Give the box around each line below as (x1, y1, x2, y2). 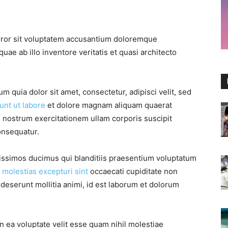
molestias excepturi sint (2, 166, 88, 177)
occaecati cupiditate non (88, 166, 178, 177)
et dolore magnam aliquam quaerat (45, 100, 172, 110)
